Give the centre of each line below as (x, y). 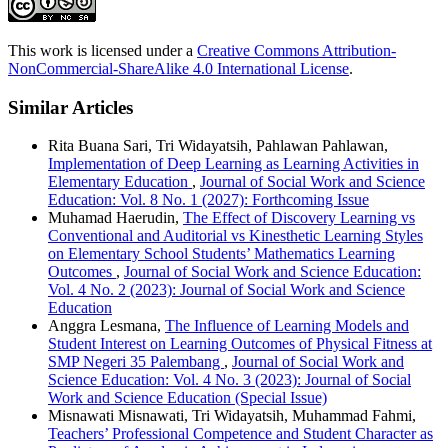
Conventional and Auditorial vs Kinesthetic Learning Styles (235, 236)
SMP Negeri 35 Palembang (136, 362)
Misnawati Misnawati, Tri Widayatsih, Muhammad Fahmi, (232, 416)
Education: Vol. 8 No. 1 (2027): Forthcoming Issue (208, 200)
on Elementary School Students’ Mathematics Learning (221, 254)
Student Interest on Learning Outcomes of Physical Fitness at (240, 344)
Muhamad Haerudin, (115, 218)
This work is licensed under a (102, 50)
